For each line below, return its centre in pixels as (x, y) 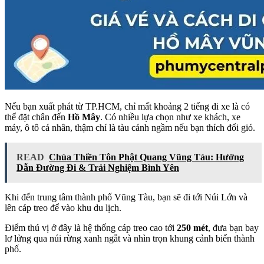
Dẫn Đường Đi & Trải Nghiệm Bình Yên (98, 168)
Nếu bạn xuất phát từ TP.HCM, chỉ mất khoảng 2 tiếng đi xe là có (127, 106)
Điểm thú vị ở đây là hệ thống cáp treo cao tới (90, 228)
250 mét (191, 228)
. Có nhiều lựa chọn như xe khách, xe (170, 117)
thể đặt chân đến (36, 117)
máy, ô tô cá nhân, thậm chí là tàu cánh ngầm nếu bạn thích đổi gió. (130, 128)
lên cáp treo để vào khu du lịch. (63, 208)
